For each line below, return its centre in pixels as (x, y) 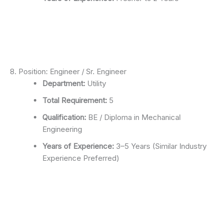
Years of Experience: (78, 146)
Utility (96, 83)
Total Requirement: (75, 100)
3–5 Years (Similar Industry (160, 146)
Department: (64, 83)
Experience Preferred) (81, 158)
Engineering (62, 129)
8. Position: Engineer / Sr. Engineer (68, 71)
